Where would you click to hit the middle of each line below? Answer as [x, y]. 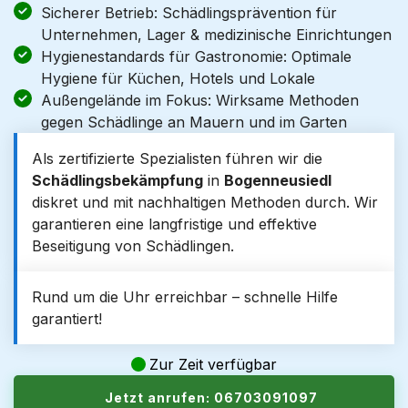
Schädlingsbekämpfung [117, 180]
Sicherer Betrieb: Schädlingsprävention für [189, 13]
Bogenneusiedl [278, 180]
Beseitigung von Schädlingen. [133, 246]
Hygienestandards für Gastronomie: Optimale [196, 56]
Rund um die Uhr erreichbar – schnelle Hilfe [185, 297]
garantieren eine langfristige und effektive [174, 224]
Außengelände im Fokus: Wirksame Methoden [200, 100]
